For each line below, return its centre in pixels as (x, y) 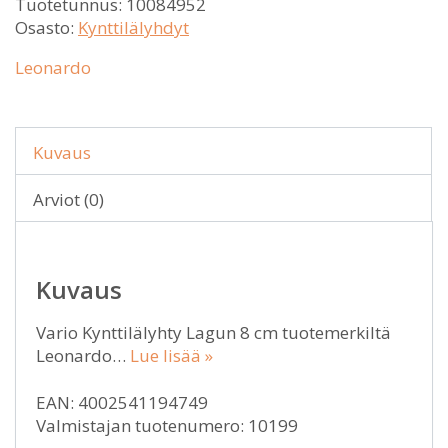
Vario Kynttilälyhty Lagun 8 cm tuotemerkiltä (213, 332)
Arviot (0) (68, 199)
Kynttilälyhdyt (133, 27)
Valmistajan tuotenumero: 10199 (167, 425)
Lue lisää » (171, 355)
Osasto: (46, 27)
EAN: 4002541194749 (122, 402)
